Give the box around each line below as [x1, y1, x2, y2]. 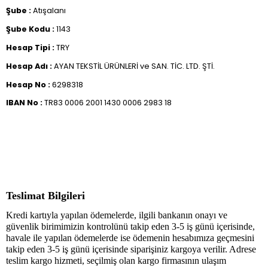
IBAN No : [6, 98, 44, 108]
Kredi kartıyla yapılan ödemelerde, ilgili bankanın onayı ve [6, 210, 227, 221]
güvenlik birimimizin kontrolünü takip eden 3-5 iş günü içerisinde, [6, 221, 255, 232]
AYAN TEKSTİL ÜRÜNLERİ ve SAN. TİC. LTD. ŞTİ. [54, 60, 215, 71]
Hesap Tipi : [6, 42, 56, 53]
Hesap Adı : [6, 60, 54, 71]
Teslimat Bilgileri [6, 190, 85, 202]
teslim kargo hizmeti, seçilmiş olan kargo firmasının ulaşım [6, 255, 226, 266]
